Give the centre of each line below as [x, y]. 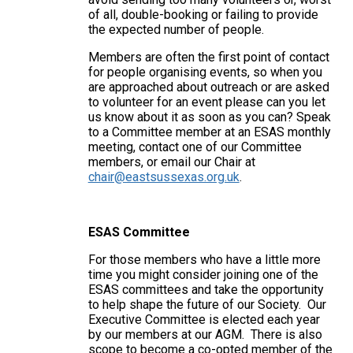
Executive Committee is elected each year [204, 319]
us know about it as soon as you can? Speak [209, 117]
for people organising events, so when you [205, 72]
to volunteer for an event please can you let [206, 102]
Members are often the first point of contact [208, 57]
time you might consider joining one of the [203, 274]
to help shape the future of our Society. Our [207, 304]
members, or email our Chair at [171, 162]
